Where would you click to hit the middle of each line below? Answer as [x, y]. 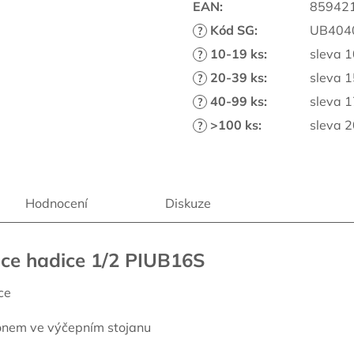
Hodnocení [56, 203]
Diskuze [188, 203]
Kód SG [231, 30]
